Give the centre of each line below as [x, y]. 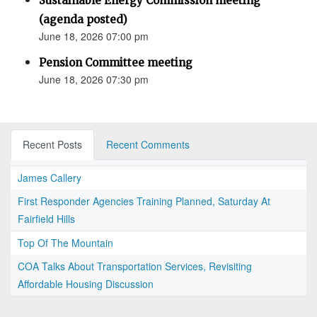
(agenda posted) [83, 20]
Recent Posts [52, 145]
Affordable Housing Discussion [86, 284]
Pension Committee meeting [116, 63]
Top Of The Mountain [65, 243]
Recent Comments [148, 145]
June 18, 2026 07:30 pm [94, 80]
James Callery [50, 178]
